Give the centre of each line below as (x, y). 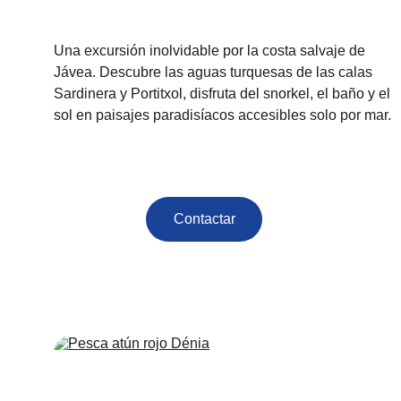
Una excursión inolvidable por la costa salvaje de (211, 51)
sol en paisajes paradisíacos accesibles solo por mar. (222, 115)
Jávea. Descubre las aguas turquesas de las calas (215, 72)
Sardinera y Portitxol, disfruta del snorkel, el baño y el (224, 94)
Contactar (204, 219)
